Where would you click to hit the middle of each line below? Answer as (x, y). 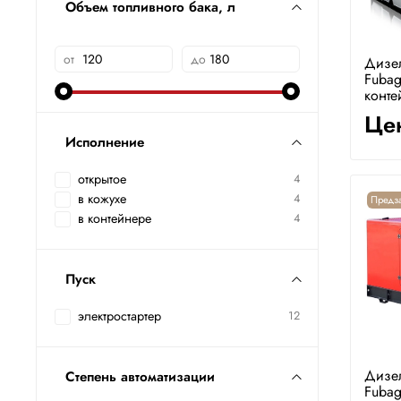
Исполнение (105, 143)
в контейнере (115, 219)
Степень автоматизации (140, 377)
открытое (102, 179)
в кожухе (102, 199)
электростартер (119, 316)
